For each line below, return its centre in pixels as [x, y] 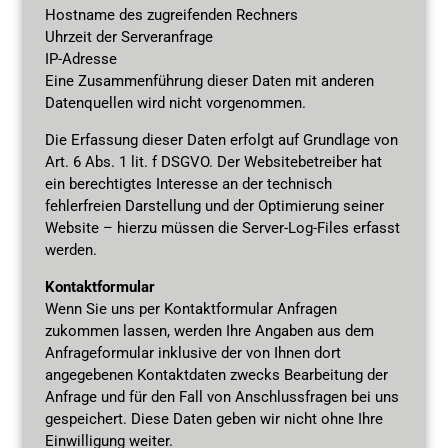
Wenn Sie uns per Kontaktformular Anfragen [190, 308]
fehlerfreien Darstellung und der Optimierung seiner [214, 205]
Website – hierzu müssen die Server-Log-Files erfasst [222, 227]
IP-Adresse [80, 58]
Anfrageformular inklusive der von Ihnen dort [192, 352]
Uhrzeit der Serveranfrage [128, 36]
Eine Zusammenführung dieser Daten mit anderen [209, 80]
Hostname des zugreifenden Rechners [171, 14]
